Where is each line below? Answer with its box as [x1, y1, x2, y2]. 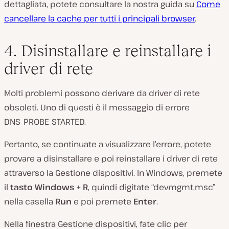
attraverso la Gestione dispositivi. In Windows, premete [4, 167, 222, 178]
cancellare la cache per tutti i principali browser [4, 12, 195, 24]
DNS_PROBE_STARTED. [4, 116, 86, 127]
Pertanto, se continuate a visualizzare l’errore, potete [4, 138, 211, 150]
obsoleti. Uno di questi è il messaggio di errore [4, 101, 190, 113]
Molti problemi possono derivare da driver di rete [4, 87, 200, 99]
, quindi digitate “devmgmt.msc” [88, 181, 215, 193]
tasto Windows [10, 181, 74, 193]
